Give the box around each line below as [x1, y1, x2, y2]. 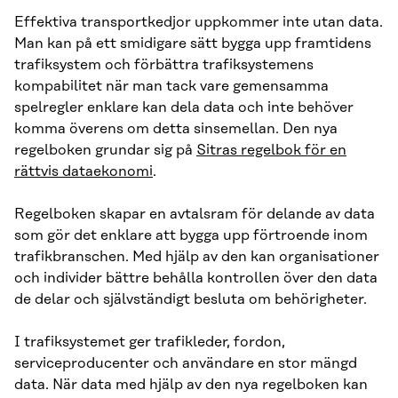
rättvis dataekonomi [14, 163, 153, 180]
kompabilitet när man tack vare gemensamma [14, 78, 329, 95]
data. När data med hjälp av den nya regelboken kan [14, 377, 368, 394]
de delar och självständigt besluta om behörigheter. [14, 291, 367, 308]
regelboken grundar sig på [14, 142, 196, 159]
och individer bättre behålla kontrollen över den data [14, 270, 378, 287]
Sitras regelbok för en [196, 142, 346, 159]
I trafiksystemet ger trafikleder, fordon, [14, 334, 285, 351]
